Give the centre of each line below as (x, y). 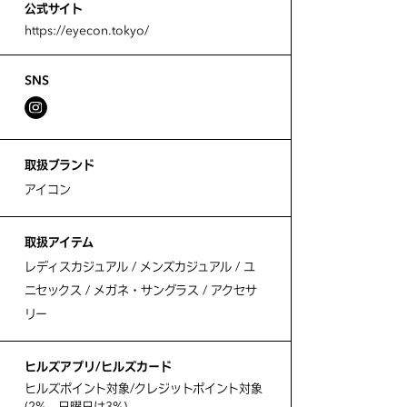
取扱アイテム (59, 242)
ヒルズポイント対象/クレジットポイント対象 (143, 388)
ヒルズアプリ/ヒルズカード (98, 366)
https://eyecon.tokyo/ (86, 30)
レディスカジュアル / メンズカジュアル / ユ (139, 266)
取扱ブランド (59, 164)
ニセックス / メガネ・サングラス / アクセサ (140, 290)
